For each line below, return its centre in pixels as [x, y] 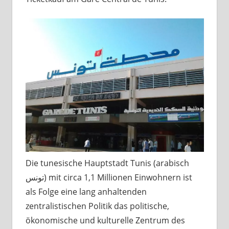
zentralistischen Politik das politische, [97, 206]
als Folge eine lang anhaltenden [86, 192]
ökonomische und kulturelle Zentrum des [105, 221]
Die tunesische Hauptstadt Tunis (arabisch [107, 163]
